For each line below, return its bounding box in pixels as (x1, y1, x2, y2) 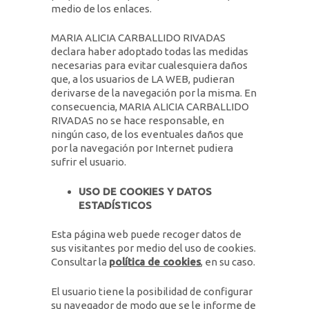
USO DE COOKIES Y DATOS (79, 185, 212, 197)
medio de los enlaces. (51, 2, 152, 14)
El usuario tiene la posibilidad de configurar (51, 285, 252, 297)
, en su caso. (201, 256, 255, 268)
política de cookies (109, 256, 201, 268)
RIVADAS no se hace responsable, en (51, 114, 224, 126)
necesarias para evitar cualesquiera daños (51, 59, 248, 71)
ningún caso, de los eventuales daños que (51, 128, 243, 140)
